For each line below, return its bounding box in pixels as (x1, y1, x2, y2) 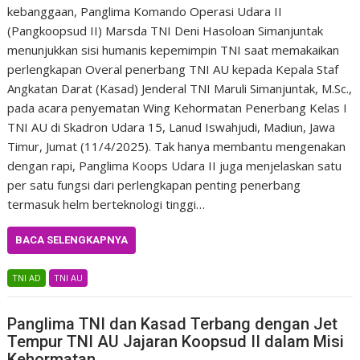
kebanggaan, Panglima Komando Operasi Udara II (7, 2, 283, 19)
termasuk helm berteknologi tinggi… (7, 195, 206, 212)
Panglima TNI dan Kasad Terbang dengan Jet (7, 314, 338, 334)
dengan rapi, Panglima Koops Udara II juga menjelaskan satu (7, 157, 342, 174)
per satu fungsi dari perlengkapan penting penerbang (7, 176, 301, 193)
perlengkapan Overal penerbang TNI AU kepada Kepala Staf (7, 60, 339, 77)
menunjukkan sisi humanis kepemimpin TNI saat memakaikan (7, 41, 340, 58)
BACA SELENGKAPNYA (15, 233, 129, 246)
